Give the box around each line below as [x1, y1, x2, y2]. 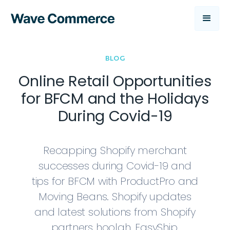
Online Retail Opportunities [18, 71, 212, 91]
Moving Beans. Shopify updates [38, 189, 192, 204]
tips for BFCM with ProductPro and [31, 174, 199, 188]
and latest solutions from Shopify [34, 205, 196, 219]
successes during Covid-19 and [39, 159, 191, 173]
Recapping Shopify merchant [43, 143, 187, 158]
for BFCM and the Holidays [21, 88, 209, 109]
